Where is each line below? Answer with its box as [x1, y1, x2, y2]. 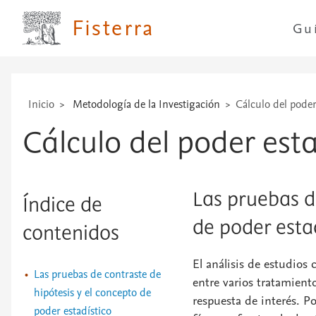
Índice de [23, 195, 102, 217]
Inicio [28, 97, 54, 112]
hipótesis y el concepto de [34, 285, 151, 300]
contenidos [23, 223, 119, 245]
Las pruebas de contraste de [34, 267, 161, 282]
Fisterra [71, 13, 154, 43]
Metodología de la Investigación [73, 97, 220, 112]
